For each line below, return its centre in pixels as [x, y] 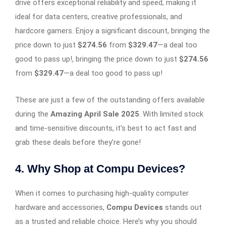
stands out [182, 207]
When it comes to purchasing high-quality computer [102, 193]
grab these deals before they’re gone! [78, 142]
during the [33, 114]
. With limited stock [171, 114]
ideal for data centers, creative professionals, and [99, 16]
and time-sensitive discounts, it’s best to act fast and [106, 128]
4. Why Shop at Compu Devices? [100, 168]
